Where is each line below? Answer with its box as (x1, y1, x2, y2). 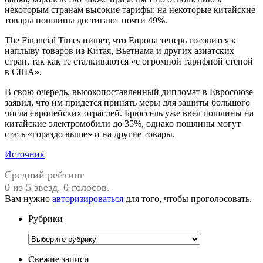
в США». (5, 66, 42, 77)
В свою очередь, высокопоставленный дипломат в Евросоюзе (5, 86, 253, 97)
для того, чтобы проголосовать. (123, 193, 252, 204)
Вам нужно (5, 193, 52, 204)
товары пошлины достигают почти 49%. (5, 15, 167, 25)
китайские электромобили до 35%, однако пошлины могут (5, 118, 241, 129)
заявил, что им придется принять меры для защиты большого (5, 97, 250, 107)
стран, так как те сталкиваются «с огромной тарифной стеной (5, 56, 253, 66)
